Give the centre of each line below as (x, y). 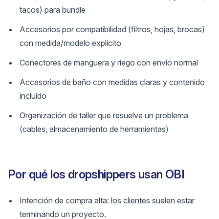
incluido (33, 96)
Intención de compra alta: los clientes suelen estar (107, 200)
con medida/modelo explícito (70, 43)
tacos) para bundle (53, 10)
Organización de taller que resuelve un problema (104, 115)
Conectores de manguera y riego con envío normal (109, 63)
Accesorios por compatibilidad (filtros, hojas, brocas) (112, 29)
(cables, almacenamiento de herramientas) (94, 129)
